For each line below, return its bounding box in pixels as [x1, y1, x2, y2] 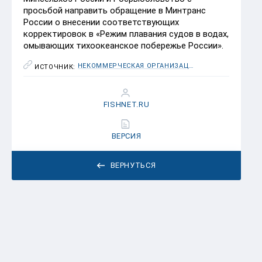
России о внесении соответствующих [23, 16, 179, 27]
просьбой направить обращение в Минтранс [23, 5, 206, 16]
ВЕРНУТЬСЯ [110, 160, 156, 170]
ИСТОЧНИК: [35, 63, 78, 71]
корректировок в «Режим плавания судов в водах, [23, 28, 229, 39]
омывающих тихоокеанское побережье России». [23, 40, 223, 51]
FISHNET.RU [103, 99, 150, 109]
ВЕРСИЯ [111, 131, 142, 140]
